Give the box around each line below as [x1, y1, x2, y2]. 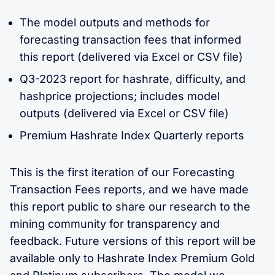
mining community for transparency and [10, 217, 220, 230]
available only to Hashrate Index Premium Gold [10, 251, 255, 265]
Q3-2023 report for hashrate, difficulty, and [20, 72, 246, 85]
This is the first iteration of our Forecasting [10, 165, 234, 179]
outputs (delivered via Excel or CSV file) [20, 106, 229, 120]
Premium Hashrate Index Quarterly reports [20, 128, 244, 142]
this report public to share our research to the [10, 199, 250, 213]
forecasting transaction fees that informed [20, 33, 241, 46]
